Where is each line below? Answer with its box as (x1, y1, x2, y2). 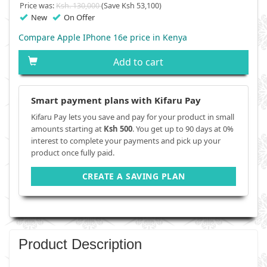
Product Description (18, 236, 142, 252)
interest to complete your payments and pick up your (31, 135, 221, 146)
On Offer (60, 12, 95, 23)
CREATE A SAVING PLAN (82, 170, 185, 182)
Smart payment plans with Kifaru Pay (31, 94, 201, 106)
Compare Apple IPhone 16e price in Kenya (18, 32, 187, 43)
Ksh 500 (104, 123, 132, 134)
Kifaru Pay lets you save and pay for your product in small (31, 111, 234, 122)
